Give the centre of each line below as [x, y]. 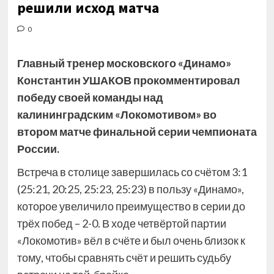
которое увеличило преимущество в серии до [131, 206]
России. [38, 149]
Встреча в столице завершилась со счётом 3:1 [132, 172]
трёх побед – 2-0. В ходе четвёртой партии [121, 223]
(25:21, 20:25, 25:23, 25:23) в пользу [105, 189]
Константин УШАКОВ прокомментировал [128, 80]
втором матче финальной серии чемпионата [137, 131]
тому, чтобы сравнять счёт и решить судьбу [124, 257]
